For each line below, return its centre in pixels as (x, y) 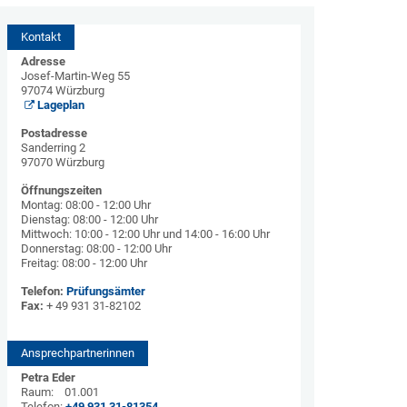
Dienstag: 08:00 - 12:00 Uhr (89, 219)
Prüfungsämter (105, 291)
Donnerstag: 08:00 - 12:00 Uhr (96, 248)
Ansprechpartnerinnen (77, 353)
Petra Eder (48, 377)
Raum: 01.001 (60, 392)
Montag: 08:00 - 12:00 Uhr (85, 205)
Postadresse (54, 133)
